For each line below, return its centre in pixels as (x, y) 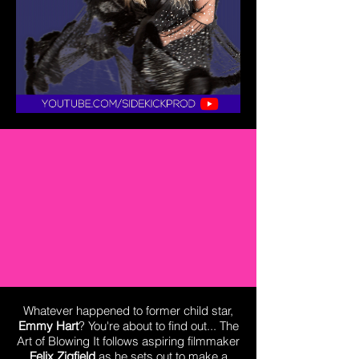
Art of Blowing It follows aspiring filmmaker (128, 341)
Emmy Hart (48, 326)
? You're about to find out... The (158, 326)
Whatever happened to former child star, (128, 311)
